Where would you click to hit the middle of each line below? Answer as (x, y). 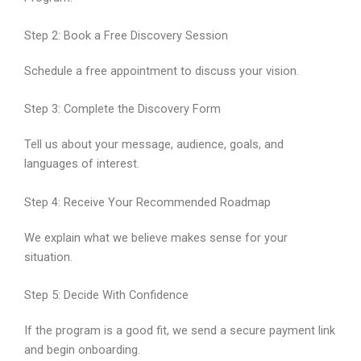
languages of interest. (82, 164)
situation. (48, 257)
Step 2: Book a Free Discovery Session (126, 36)
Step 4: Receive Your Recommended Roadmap (147, 202)
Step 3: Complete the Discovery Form (122, 109)
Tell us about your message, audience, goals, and (154, 145)
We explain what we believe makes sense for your (156, 237)
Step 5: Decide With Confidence (106, 295)
